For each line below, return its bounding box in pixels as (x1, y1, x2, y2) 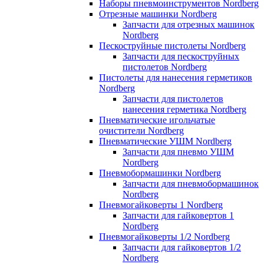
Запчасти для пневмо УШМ (123, 146, 234, 157)
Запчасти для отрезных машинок (123, 19, 255, 29)
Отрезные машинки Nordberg (99, 8, 217, 19)
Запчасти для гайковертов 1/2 (123, 242, 241, 252)
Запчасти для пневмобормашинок (123, 178, 259, 189)
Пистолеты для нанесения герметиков (99, 72, 252, 82)
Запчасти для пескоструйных (123, 51, 239, 61)
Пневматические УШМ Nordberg (99, 136, 232, 146)
